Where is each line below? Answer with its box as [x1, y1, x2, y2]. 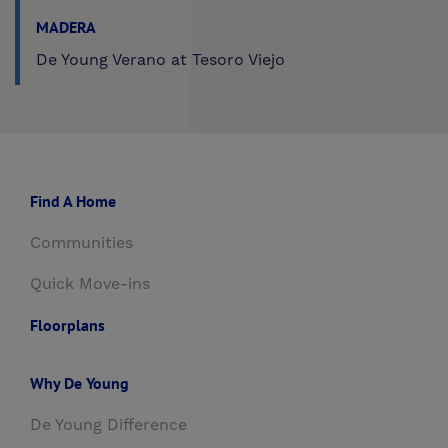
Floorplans [30, 314, 105, 335]
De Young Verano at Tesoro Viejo [36, 49, 285, 70]
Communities [30, 232, 133, 253]
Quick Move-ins [30, 273, 150, 294]
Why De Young [30, 372, 129, 393]
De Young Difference [30, 414, 187, 435]
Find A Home [30, 190, 116, 211]
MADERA [36, 16, 96, 37]
